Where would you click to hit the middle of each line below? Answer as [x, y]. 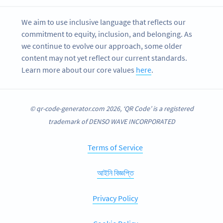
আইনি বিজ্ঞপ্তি [115, 172]
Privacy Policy [115, 198]
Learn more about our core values [79, 70]
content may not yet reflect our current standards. [105, 58]
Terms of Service [115, 147]
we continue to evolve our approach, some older [102, 46]
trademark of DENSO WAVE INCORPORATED [111, 121]
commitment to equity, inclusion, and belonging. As [107, 34]
